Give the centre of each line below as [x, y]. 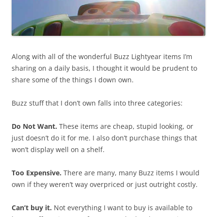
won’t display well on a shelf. [58, 149]
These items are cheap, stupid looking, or [126, 126]
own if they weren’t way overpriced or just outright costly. [105, 184]
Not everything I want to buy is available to [123, 207]
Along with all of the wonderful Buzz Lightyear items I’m [102, 56]
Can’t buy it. [33, 207]
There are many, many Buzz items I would [131, 172]
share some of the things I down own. [73, 79]
